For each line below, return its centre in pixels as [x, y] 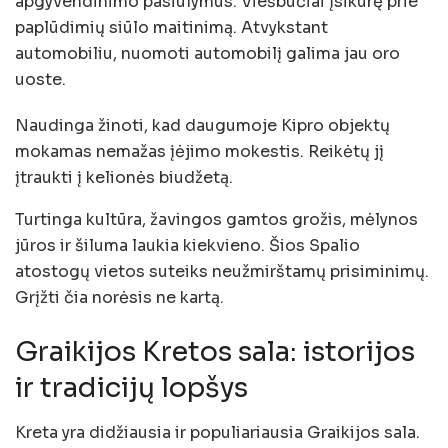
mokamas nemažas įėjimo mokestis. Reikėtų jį [199, 152]
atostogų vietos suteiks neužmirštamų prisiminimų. [222, 272]
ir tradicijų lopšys [131, 388]
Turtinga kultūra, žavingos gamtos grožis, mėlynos [216, 220]
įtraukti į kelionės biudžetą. [124, 178]
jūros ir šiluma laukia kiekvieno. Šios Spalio [187, 246]
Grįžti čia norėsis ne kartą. [119, 298]
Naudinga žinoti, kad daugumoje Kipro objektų [202, 126]
